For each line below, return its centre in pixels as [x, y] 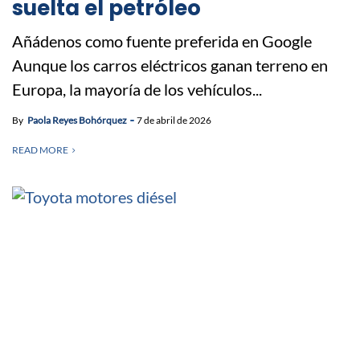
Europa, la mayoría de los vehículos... [137, 89]
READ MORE [40, 149]
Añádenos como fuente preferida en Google [162, 41]
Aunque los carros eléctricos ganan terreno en [170, 65]
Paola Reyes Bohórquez [77, 120]
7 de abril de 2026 [174, 120]
